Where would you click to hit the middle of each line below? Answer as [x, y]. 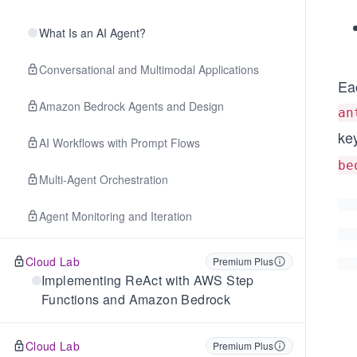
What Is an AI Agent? [92, 33]
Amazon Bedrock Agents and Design [131, 106]
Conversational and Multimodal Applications [149, 69]
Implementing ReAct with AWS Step [148, 280]
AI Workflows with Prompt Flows [120, 143]
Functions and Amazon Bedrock [136, 299]
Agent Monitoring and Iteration [116, 216]
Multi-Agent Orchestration [104, 179]
